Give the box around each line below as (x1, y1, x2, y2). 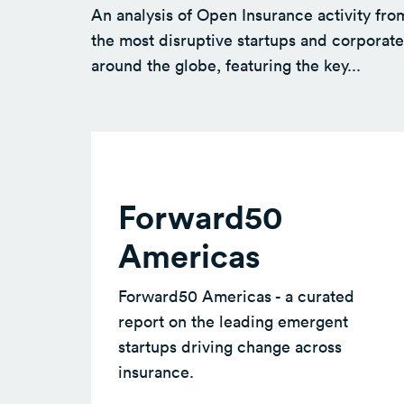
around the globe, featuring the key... (91, 53, 361, 76)
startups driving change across (118, 335, 342, 357)
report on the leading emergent (118, 309, 348, 332)
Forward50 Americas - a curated (118, 284, 354, 307)
